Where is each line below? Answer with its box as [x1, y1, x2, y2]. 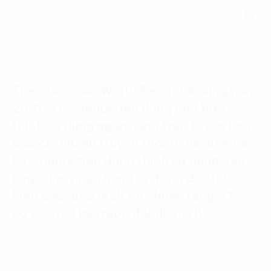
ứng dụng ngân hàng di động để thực [12, 172, 234, 185]
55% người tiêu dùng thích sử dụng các [12, 154, 245, 168]
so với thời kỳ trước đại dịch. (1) [12, 207, 202, 220]
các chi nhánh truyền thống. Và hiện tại [12, 137, 249, 150]
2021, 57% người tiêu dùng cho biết [12, 102, 226, 115]
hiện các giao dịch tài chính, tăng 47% [12, 189, 245, 203]
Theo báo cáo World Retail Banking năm [12, 84, 256, 97]
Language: [27, 2, 74, 11]
